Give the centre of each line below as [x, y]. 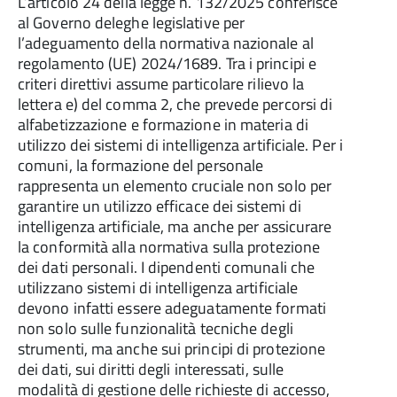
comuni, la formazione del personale [141, 165]
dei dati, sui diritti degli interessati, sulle [151, 369]
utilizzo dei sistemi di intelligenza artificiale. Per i [180, 145]
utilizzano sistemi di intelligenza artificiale [158, 288]
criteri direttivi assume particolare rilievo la [161, 84]
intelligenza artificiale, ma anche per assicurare [175, 226]
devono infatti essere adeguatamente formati [172, 308]
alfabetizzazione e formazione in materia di [163, 125]
